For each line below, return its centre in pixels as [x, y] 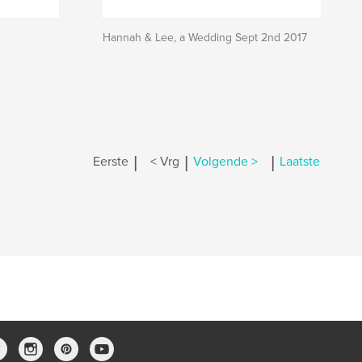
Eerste [111, 162]
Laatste [300, 162]
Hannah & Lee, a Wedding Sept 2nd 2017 [205, 38]
